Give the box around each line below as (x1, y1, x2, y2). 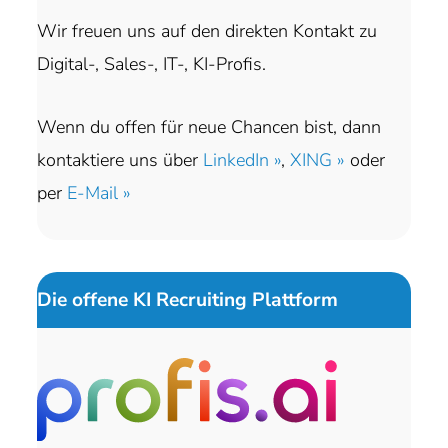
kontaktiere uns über (37, 148, 204, 173)
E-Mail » (67, 181, 132, 206)
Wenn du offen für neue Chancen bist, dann (37, 115, 382, 140)
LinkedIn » (203, 148, 282, 173)
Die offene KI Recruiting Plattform (37, 287, 339, 314)
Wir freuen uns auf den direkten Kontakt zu (37, 19, 378, 44)
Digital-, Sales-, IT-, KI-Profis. (37, 52, 267, 77)
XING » (290, 148, 346, 173)
